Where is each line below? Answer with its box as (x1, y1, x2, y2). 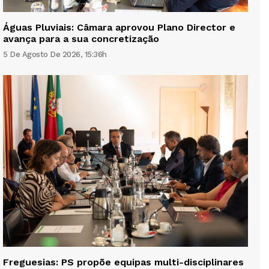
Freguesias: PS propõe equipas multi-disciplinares (3, 256, 244, 268)
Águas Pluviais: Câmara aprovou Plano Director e (3, 21, 235, 33)
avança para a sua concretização (3, 32, 159, 44)
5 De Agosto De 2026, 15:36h (3, 49, 107, 59)
